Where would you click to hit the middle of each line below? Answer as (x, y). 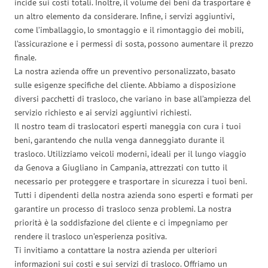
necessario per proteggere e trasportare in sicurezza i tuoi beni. (131, 181)
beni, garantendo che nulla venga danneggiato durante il (119, 140)
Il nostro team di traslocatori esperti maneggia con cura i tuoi (128, 126)
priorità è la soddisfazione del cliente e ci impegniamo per (121, 222)
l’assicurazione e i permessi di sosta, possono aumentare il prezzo (134, 43)
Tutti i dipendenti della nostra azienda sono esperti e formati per (134, 195)
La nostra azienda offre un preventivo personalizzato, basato (125, 71)
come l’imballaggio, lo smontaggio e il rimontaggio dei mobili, (129, 30)
